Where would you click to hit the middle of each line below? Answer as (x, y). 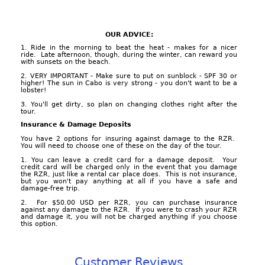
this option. (39, 224)
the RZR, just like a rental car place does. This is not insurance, (129, 174)
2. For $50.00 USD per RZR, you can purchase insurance (129, 202)
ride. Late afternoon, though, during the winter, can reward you (129, 54)
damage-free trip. (50, 188)
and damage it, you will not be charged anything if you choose (129, 216)
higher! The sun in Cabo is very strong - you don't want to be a (129, 83)
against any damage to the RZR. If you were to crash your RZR (129, 209)
